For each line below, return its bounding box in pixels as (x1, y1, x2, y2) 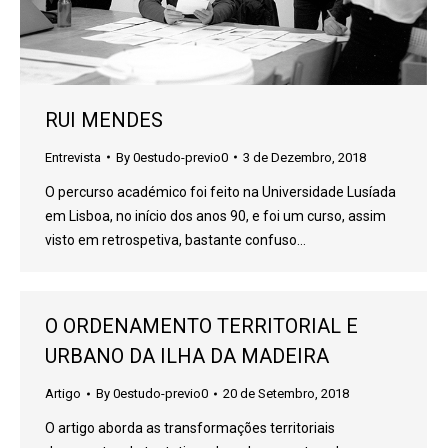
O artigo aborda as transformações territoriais (45, 420, 335, 436)
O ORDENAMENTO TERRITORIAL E (45, 314, 358, 338)
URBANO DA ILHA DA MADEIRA (45, 344, 329, 368)
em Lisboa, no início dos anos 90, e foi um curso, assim (45, 207, 386, 224)
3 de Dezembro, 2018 (243, 149, 366, 165)
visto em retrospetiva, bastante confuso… (45, 231, 306, 248)
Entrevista (45, 149, 101, 165)
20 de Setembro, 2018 (223, 386, 349, 401)
